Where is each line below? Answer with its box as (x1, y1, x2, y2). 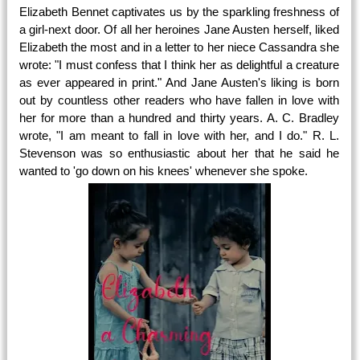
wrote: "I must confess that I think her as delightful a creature (19, 58, 340, 72)
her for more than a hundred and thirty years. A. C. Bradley (19, 111, 340, 125)
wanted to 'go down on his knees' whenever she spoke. (19, 164, 308, 178)
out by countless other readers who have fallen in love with (19, 93, 340, 107)
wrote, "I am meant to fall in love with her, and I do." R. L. (19, 129, 340, 142)
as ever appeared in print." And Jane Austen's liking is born (19, 76, 340, 89)
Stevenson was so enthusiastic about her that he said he (19, 146, 340, 160)
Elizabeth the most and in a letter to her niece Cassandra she (19, 40, 340, 54)
